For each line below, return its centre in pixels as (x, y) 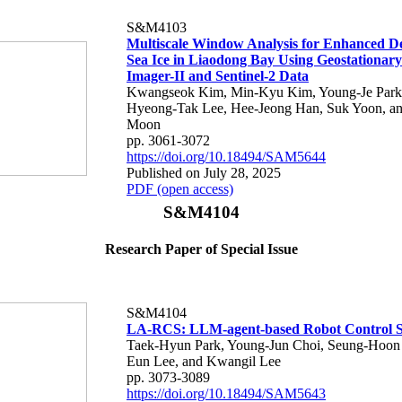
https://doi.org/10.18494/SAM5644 (226, 156)
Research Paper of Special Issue (201, 249)
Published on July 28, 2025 (204, 172)
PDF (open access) (180, 188)
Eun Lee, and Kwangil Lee (204, 361)
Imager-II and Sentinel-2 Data (218, 75)
